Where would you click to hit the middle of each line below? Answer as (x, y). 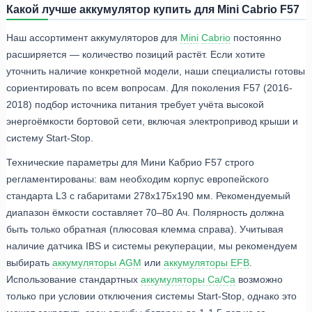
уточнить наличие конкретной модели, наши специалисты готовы (156, 71)
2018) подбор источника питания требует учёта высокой (135, 105)
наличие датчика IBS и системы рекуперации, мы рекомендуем (152, 246)
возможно (259, 280)
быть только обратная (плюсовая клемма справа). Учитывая (145, 229)
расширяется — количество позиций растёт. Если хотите (136, 55)
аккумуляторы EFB (206, 263)
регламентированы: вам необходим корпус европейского (138, 179)
